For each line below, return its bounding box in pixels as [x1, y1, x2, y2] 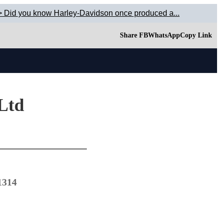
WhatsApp [148, 32, 180, 39]
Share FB [120, 32, 148, 39]
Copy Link [180, 32, 212, 39]
